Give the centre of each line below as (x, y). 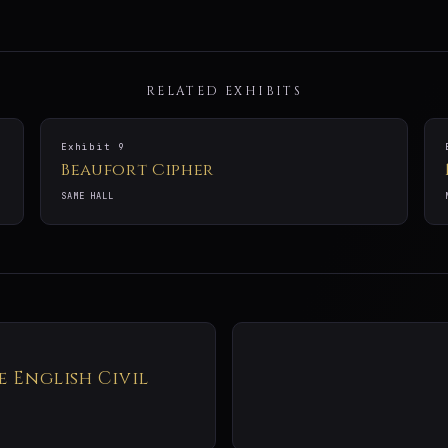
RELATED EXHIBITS (224, 91)
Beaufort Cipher (138, 170)
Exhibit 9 (93, 147)
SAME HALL (87, 196)
